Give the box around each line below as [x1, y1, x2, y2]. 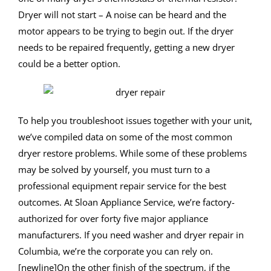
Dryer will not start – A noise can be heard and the [18, 8, 226, 21]
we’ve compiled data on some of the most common [18, 131, 232, 143]
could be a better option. [18, 57, 120, 70]
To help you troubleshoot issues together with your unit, [18, 114, 252, 127]
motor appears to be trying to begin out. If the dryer [18, 25, 233, 38]
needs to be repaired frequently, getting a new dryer [18, 41, 235, 54]
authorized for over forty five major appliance [18, 212, 208, 225]
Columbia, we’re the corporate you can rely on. [18, 245, 213, 258]
